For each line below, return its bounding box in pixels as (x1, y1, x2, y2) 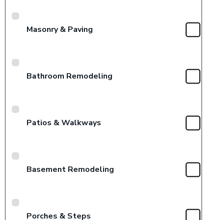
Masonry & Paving (27, 24, 93, 35)
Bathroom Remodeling (27, 70, 112, 82)
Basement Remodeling (27, 164, 114, 175)
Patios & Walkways (27, 117, 101, 128)
